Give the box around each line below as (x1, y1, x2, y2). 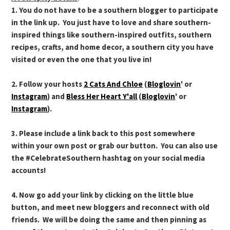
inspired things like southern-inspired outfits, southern (11, 30, 212, 40)
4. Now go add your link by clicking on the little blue (11, 190, 194, 200)
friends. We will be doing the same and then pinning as (11, 215, 207, 225)
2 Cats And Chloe (84, 79, 143, 89)
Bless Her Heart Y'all (66, 91, 138, 102)
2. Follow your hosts (11, 79, 84, 89)
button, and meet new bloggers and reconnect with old (11, 202, 210, 213)
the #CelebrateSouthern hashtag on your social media (11, 153, 205, 163)
